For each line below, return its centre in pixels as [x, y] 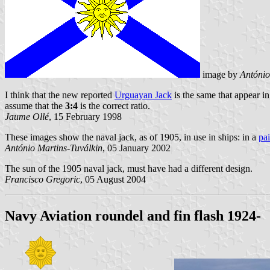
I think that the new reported [60, 95]
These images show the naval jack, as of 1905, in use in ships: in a [132, 137]
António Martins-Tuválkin [54, 148]
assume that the [35, 106]
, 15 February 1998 [85, 117]
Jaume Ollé [27, 117]
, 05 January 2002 [137, 148]
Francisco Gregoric [42, 180]
